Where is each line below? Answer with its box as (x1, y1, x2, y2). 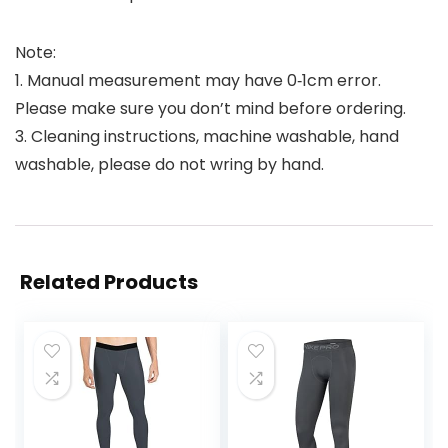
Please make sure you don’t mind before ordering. (15, 97, 406, 121)
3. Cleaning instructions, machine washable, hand (15, 125, 399, 149)
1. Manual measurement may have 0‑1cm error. (15, 69, 381, 93)
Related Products (20, 268, 198, 297)
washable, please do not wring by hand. (15, 153, 324, 177)
